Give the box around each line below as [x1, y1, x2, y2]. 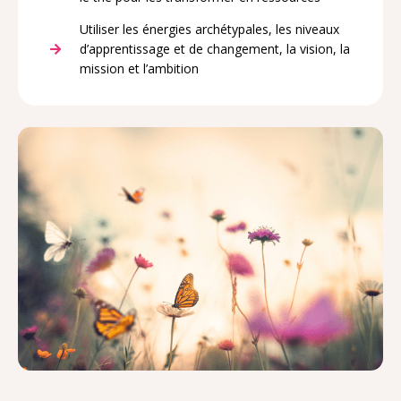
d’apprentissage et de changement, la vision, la [79, 40, 350, 58]
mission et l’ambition [79, 60, 199, 78]
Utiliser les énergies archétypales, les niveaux [79, 21, 339, 38]
